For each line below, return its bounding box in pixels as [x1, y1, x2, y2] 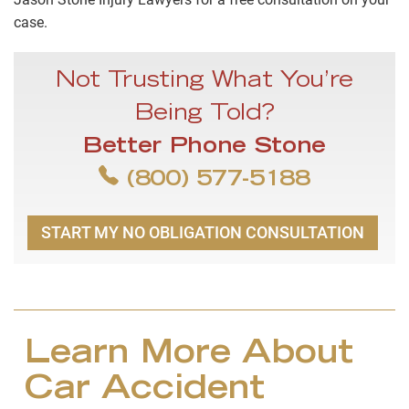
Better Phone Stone [82, 136, 327, 159]
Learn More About [25, 338, 353, 372]
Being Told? [134, 103, 275, 126]
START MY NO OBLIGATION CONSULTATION [41, 222, 364, 242]
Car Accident [25, 373, 265, 407]
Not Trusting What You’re [55, 70, 354, 93]
